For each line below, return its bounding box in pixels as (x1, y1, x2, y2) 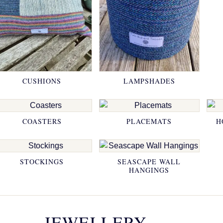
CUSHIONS (22, 76, 62, 86)
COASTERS (22, 116, 62, 126)
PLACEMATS (126, 116, 172, 126)
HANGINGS (129, 165, 170, 175)
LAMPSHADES (123, 76, 175, 86)
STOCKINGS (20, 157, 64, 167)
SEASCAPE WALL (117, 157, 181, 167)
